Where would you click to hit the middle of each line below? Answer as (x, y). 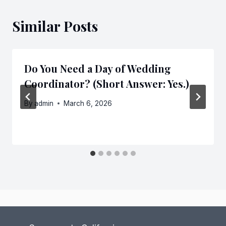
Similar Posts (55, 26)
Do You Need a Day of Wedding (98, 68)
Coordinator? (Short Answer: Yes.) (107, 83)
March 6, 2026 (88, 103)
